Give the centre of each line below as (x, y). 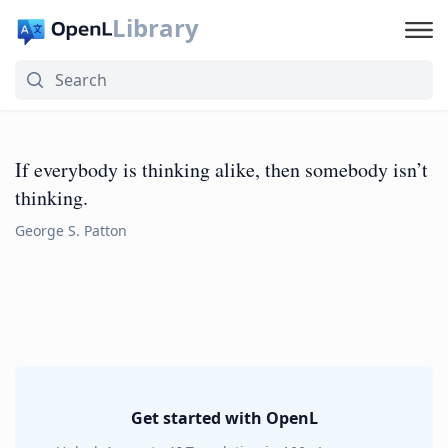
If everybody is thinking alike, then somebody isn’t (221, 169)
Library (155, 27)
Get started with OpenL (224, 418)
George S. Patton (71, 230)
